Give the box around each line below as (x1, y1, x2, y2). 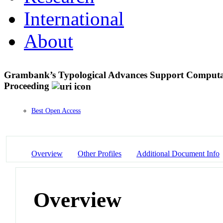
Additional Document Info (136, 149, 220, 158)
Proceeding (4, 80, 49, 91)
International (24, 7, 124, 29)
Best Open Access (31, 107, 81, 115)
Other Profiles (78, 149, 121, 158)
